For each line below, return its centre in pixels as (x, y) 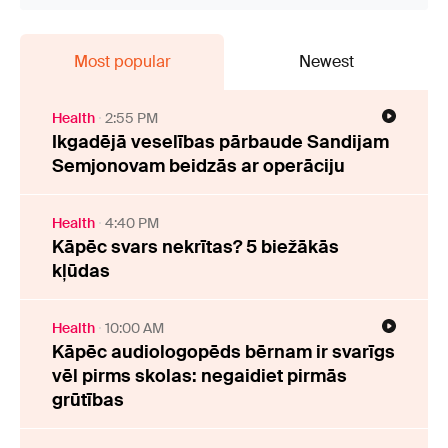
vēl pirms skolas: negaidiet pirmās (199, 375)
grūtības (88, 399)
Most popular (122, 61)
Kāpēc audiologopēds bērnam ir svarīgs (223, 351)
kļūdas (81, 270)
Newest (326, 61)
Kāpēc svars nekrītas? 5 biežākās (195, 246)
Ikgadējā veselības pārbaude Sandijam (220, 141)
